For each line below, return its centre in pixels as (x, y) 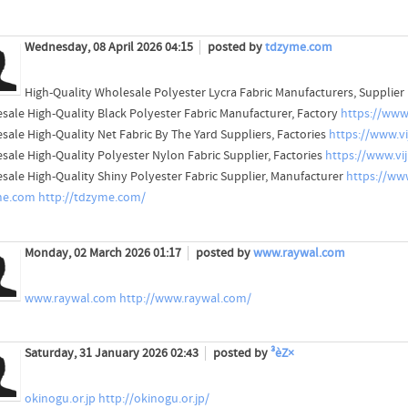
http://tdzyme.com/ (92, 198)
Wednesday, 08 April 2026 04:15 (110, 48)
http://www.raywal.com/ (185, 298)
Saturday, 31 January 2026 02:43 (112, 353)
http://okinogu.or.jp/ (153, 398)
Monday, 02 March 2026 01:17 (104, 253)
